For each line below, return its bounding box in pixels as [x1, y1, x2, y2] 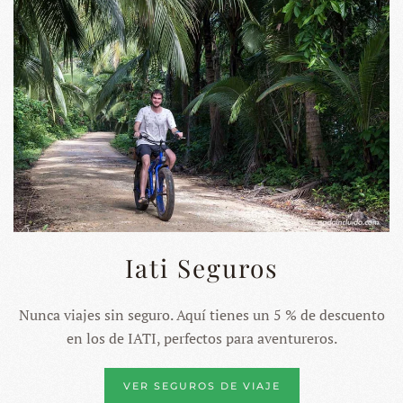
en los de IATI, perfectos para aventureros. [66, 328, 337, 349]
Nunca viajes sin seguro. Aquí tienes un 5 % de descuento [18, 305, 385, 326]
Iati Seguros [124, 251, 279, 285]
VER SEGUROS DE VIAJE [122, 380, 281, 393]
